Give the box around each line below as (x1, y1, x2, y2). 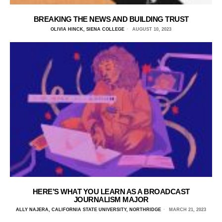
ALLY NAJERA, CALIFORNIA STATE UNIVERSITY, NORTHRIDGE (16, 207, 161, 212)
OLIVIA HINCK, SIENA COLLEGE (51, 26, 124, 32)
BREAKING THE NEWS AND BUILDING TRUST (33, 14, 189, 23)
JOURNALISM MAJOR (73, 195, 149, 204)
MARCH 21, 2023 (167, 207, 206, 212)
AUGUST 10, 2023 (131, 26, 171, 32)
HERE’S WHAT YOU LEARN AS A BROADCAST (32, 187, 190, 196)
